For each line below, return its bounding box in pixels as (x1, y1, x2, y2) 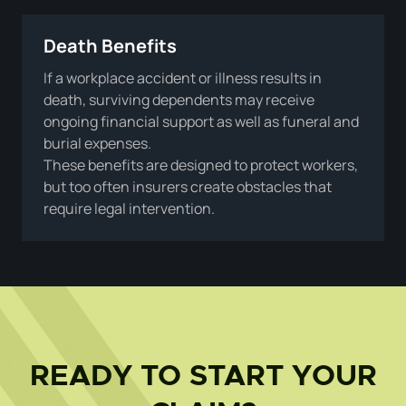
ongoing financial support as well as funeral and (43, 111, 359, 131)
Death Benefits (43, 33, 177, 58)
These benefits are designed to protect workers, (43, 154, 358, 175)
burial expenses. (43, 132, 151, 153)
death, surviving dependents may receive (43, 89, 314, 110)
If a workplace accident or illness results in (43, 67, 322, 88)
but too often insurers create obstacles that (43, 176, 332, 197)
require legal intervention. (43, 198, 215, 218)
